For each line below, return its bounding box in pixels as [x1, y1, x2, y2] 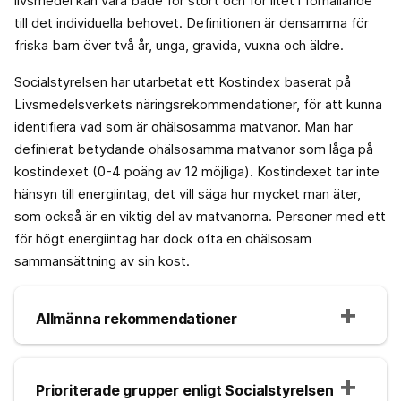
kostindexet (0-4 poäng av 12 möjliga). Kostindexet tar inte [14, 163, 380, 181]
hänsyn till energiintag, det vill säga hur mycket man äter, [14, 185, 361, 203]
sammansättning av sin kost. [14, 252, 190, 270]
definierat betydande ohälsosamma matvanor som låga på [14, 141, 373, 158]
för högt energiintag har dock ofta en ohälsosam [14, 230, 311, 248]
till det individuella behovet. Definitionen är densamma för [14, 14, 369, 32]
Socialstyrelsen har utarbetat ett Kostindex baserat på [14, 73, 351, 91]
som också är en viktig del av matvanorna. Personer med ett [14, 208, 386, 226]
